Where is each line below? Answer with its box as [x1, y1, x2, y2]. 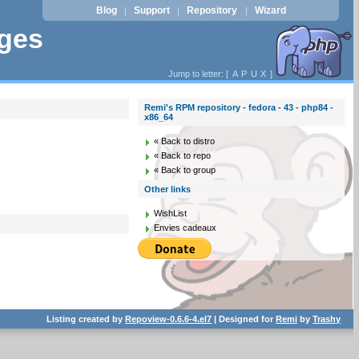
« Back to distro [154, 136, 216, 146]
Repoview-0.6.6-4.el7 [125, 313, 212, 324]
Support [134, 5, 171, 16]
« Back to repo [154, 151, 212, 160]
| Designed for [212, 313, 276, 324]
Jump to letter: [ [167, 69, 231, 79]
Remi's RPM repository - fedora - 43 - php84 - [144, 103, 334, 112]
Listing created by [46, 313, 126, 324]
